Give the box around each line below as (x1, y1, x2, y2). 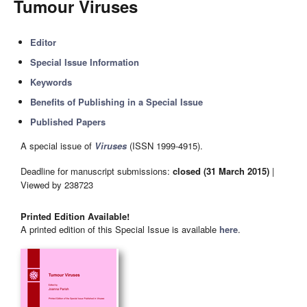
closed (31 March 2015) (173, 164, 269, 177)
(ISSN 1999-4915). (127, 139, 203, 153)
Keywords (30, 75, 73, 88)
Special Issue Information (30, 56, 140, 69)
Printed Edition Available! (21, 210, 130, 223)
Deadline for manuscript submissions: (21, 164, 173, 177)
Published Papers (30, 115, 106, 128)
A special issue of (21, 139, 95, 153)
